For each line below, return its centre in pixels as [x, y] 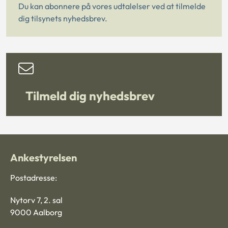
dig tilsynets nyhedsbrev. [63, 19]
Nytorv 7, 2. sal [36, 200]
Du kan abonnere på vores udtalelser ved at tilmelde [112, 6]
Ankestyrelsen [44, 157]
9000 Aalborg [36, 212]
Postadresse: [34, 177]
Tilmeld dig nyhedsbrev [90, 95]
